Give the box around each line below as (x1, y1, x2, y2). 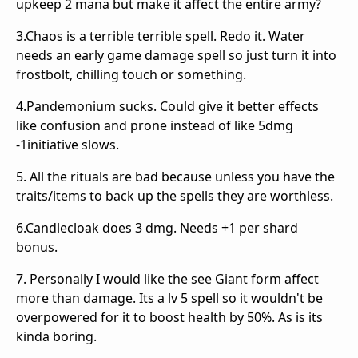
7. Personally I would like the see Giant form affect (16, 269, 319, 288)
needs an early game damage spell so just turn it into (16, 46, 336, 64)
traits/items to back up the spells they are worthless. (16, 186, 333, 205)
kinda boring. (16, 327, 97, 345)
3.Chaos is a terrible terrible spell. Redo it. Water (16, 26, 305, 45)
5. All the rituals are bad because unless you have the (16, 167, 335, 185)
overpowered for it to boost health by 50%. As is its (16, 308, 323, 326)
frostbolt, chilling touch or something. (16, 65, 246, 83)
